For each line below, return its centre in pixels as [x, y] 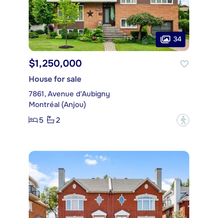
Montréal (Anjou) [57, 104]
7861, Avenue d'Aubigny [69, 94]
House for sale [55, 79]
